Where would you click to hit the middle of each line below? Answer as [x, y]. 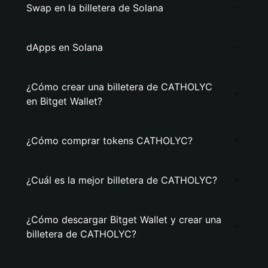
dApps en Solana [65, 47]
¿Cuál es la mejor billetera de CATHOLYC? [122, 180]
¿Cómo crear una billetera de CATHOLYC [119, 87]
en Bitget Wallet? [64, 101]
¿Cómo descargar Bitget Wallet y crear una [124, 220]
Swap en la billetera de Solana [95, 8]
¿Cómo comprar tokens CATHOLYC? [109, 141]
